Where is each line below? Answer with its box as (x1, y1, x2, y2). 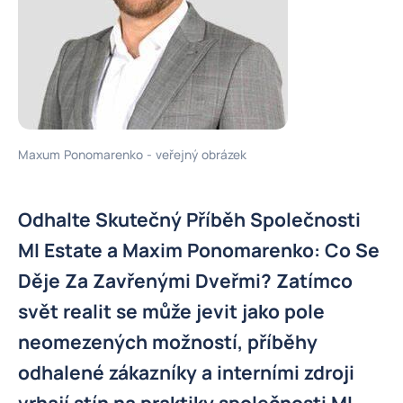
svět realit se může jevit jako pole (18, 299, 325, 324)
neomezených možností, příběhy (18, 329, 318, 354)
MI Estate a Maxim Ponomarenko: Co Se (18, 237, 380, 263)
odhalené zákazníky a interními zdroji (18, 360, 354, 385)
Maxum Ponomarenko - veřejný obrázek (18, 147, 246, 163)
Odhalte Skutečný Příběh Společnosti (18, 207, 361, 232)
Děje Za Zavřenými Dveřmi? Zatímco (18, 268, 353, 293)
